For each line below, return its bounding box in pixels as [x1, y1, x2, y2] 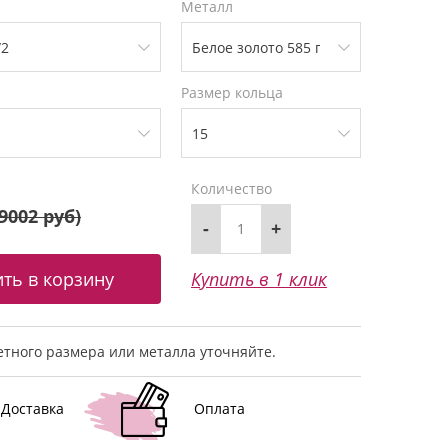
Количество [191, 178, 272, 198]
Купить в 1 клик [191, 266, 327, 291]
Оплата [193, 398, 245, 418]
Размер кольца [181, 82, 283, 102]
